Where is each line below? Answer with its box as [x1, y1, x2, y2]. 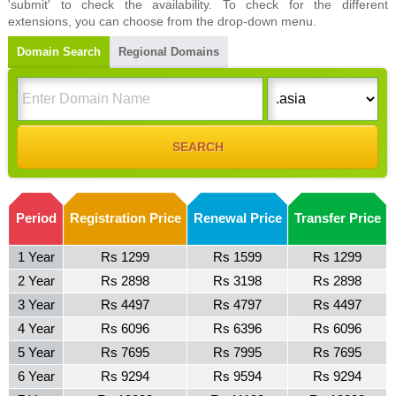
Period [15, 210, 57, 225]
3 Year [17, 297, 55, 312]
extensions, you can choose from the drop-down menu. [8, 14, 317, 28]
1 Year [17, 249, 55, 264]
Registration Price [69, 210, 181, 225]
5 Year [17, 345, 55, 360]
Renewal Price [193, 210, 282, 225]
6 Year [17, 369, 55, 384]
